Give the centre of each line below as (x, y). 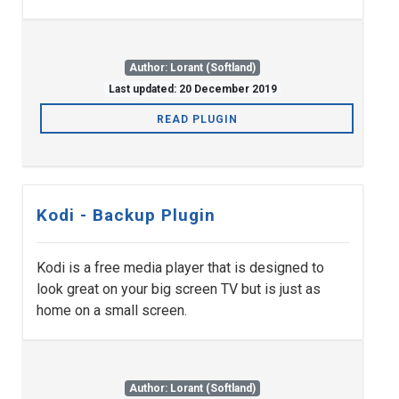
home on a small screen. (112, 311)
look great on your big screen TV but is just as (179, 289)
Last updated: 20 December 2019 (192, 90)
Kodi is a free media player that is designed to (180, 268)
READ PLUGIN (197, 120)
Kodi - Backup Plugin (126, 216)
